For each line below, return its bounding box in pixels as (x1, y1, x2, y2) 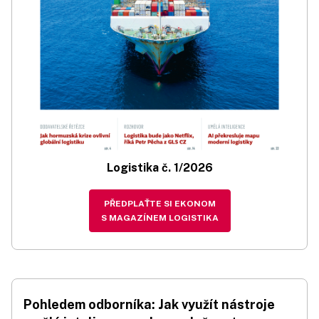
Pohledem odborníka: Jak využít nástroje (23, 297, 275, 313)
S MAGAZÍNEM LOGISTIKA (100, 213, 219, 224)
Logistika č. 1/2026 (106, 161, 213, 175)
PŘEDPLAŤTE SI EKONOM (103, 199, 216, 209)
